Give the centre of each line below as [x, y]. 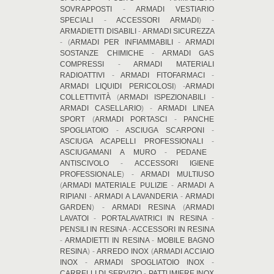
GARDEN [76, 207]
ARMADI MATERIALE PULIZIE [115, 185]
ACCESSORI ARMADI [157, 20]
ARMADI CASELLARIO [101, 108]
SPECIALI [76, 20]
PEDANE [192, 152]
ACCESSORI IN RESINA [173, 229]
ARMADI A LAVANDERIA [136, 196]
